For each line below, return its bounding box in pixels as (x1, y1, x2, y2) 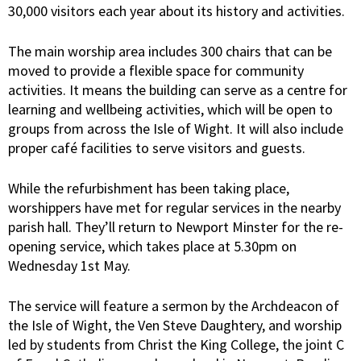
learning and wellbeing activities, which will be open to (8, 99, 333, 118)
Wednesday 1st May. (8, 255, 131, 275)
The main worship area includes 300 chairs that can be (8, 41, 332, 60)
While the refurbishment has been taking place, (8, 178, 289, 197)
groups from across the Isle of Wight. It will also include (8, 118, 343, 138)
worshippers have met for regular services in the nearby (8, 197, 341, 217)
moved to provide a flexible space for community (8, 60, 304, 80)
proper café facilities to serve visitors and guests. (8, 138, 305, 157)
